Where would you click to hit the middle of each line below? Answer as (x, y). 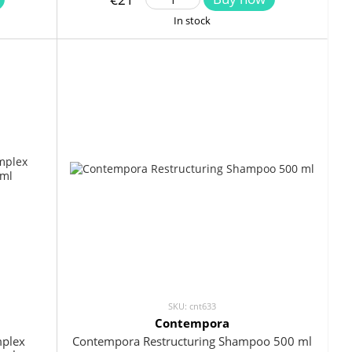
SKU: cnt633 (192, 306)
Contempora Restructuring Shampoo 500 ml (192, 341)
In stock (192, 21)
